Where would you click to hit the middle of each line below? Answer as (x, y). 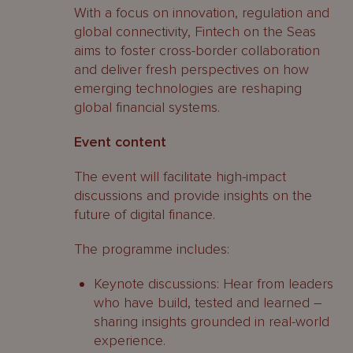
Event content (120, 142)
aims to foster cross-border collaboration (197, 50)
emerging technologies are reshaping (188, 88)
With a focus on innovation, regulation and (202, 13)
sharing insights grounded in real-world (212, 321)
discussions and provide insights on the (193, 195)
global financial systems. (147, 107)
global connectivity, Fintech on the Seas (195, 32)
